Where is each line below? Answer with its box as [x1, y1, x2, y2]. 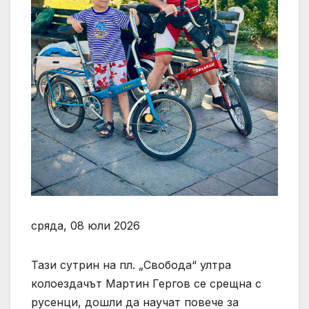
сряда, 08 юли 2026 [31, 218, 140, 232]
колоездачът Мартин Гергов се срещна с [31, 276, 261, 290]
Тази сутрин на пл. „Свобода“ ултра [31, 257, 231, 272]
